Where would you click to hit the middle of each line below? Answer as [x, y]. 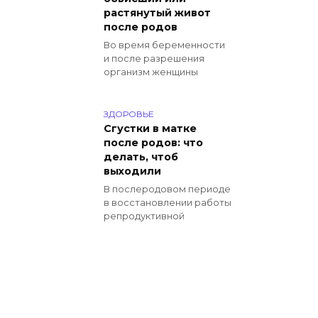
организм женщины [151, 72]
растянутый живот [157, 13]
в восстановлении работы [168, 203]
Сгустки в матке [150, 129]
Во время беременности [164, 45]
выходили [132, 171]
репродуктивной [144, 216]
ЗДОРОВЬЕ [129, 114]
